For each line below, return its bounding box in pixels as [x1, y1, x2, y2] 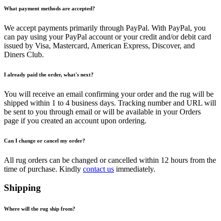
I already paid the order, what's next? [4, 71, 94, 77]
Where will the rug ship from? [4, 206, 75, 212]
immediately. [114, 164, 155, 173]
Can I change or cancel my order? [4, 137, 85, 144]
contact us [83, 164, 114, 173]
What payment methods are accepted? [4, 5, 95, 11]
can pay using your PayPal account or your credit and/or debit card [4, 32, 211, 41]
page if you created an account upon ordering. [4, 116, 147, 125]
